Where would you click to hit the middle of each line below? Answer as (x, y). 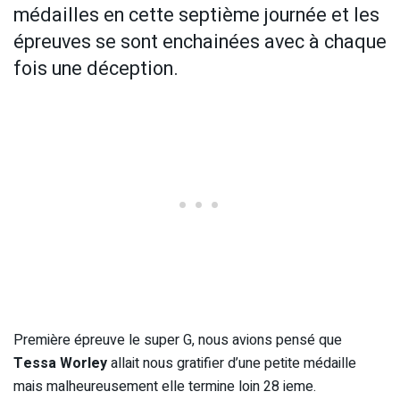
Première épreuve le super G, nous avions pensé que (178, 341)
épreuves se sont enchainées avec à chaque (200, 42)
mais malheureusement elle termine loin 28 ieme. (165, 387)
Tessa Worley (62, 364)
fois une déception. (96, 69)
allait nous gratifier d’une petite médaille (233, 364)
